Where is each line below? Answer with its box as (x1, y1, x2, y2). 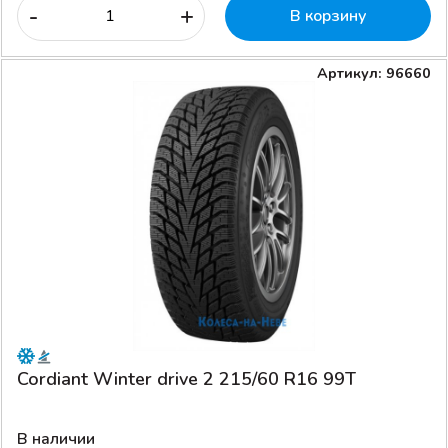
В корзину (289, 4, 367, 27)
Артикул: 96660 (317, 62, 431, 83)
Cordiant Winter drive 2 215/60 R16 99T (17, 366, 356, 391)
